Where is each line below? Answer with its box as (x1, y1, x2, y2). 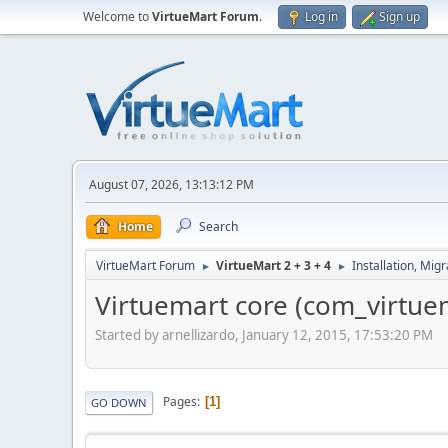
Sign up (379, 8, 420, 25)
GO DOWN (91, 394, 147, 410)
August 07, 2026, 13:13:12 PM (89, 176, 254, 193)
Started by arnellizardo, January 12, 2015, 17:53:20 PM (95, 325, 433, 344)
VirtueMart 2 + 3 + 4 (216, 257, 331, 274)
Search (199, 218, 238, 235)
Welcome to (83, 8, 152, 25)
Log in (305, 8, 338, 25)
